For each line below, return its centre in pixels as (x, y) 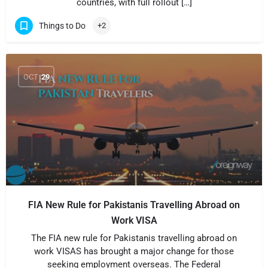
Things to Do (62, 25)
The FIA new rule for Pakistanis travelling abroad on (134, 238)
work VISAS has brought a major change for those (134, 251)
